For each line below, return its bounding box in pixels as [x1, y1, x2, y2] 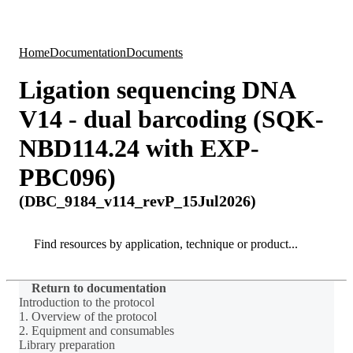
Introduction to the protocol [19, 295, 154, 309]
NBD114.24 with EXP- [19, 134, 259, 163]
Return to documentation [32, 281, 166, 295]
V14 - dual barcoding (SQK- [19, 105, 324, 134]
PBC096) [19, 163, 116, 192]
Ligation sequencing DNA [19, 76, 295, 105]
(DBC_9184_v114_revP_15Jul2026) [19, 192, 256, 210]
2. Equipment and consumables [19, 323, 174, 337]
